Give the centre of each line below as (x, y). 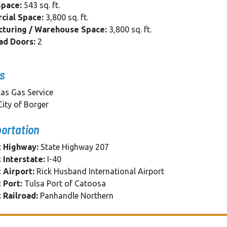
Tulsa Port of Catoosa (64, 184)
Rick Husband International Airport (99, 172)
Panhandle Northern (76, 196)
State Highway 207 (74, 147)
